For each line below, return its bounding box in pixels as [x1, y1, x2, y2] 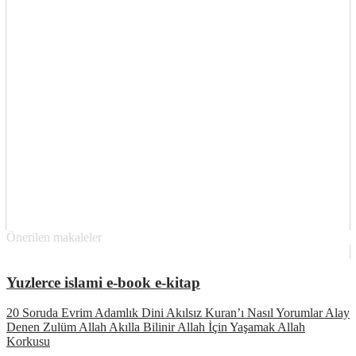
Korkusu [6, 335, 50, 349]
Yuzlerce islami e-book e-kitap [6, 273, 200, 291]
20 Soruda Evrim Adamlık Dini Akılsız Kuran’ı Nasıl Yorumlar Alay [6, 306, 350, 320]
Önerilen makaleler [6, 230, 102, 244]
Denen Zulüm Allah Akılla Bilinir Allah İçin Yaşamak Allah [6, 320, 305, 335]
